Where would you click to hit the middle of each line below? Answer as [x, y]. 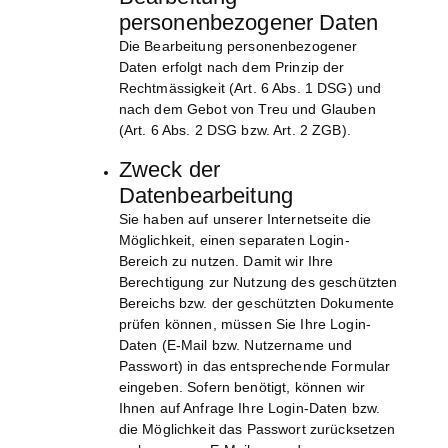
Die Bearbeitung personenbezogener [238, 46]
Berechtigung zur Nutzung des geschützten [258, 282]
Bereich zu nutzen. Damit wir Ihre [226, 261]
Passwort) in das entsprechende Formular [254, 366]
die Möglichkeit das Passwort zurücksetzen [257, 429]
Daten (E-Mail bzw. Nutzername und [235, 345]
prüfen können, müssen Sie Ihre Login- [244, 324]
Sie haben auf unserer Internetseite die [245, 219]
